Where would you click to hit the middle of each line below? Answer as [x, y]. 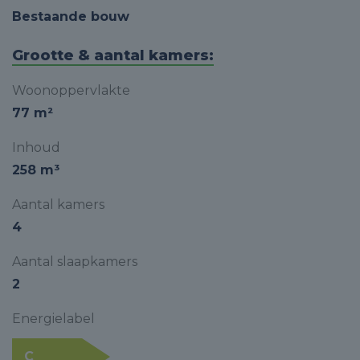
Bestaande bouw [71, 16]
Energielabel [53, 319]
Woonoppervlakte [71, 90]
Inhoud [36, 147]
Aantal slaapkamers [75, 262]
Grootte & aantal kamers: [113, 55]
